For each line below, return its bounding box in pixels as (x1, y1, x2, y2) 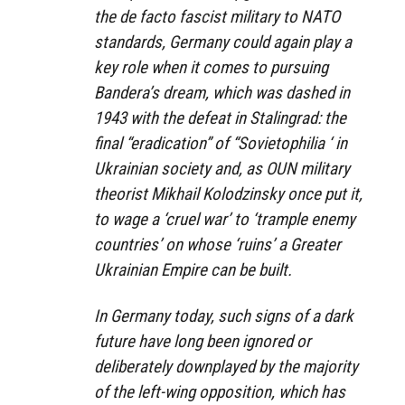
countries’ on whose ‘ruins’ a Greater (94, 233, 341, 255)
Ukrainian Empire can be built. (94, 259, 292, 280)
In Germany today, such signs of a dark (94, 305, 353, 326)
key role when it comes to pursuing (94, 56, 328, 78)
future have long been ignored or (94, 330, 311, 352)
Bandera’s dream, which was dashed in (94, 81, 350, 103)
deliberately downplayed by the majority (94, 355, 358, 377)
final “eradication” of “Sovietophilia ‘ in (94, 132, 347, 154)
